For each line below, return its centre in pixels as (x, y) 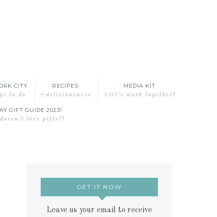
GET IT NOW (99, 187)
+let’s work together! (139, 95)
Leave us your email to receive (99, 210)
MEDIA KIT (139, 86)
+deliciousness (66, 95)
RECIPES (66, 86)
